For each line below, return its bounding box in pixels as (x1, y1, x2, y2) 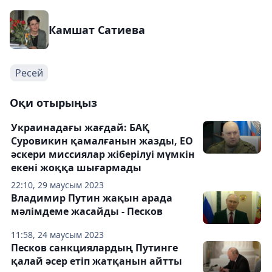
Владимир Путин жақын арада (11, 191, 172, 205)
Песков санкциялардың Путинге (11, 240, 178, 254)
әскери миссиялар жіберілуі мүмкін (11, 147, 195, 161)
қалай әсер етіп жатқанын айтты (11, 254, 182, 268)
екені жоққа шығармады (11, 160, 141, 174)
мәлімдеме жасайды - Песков (11, 204, 163, 218)
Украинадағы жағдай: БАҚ (11, 120, 149, 134)
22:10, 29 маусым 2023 (11, 178, 104, 191)
